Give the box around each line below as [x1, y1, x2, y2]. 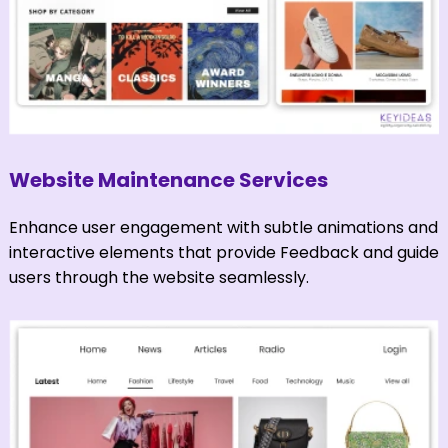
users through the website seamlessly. [9, 265, 309, 289]
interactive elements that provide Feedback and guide [9, 240, 439, 264]
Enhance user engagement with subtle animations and [9, 215, 438, 239]
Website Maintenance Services [9, 165, 328, 194]
